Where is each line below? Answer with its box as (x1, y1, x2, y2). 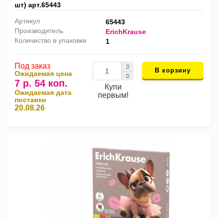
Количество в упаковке (15, 36, 87, 45)
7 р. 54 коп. (15, 78, 68, 89)
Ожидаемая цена (15, 70, 72, 78)
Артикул (15, 17, 40, 25)
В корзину (155, 66, 191, 74)
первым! (97, 91, 128, 100)
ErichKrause (105, 28, 146, 36)
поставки (15, 96, 46, 104)
